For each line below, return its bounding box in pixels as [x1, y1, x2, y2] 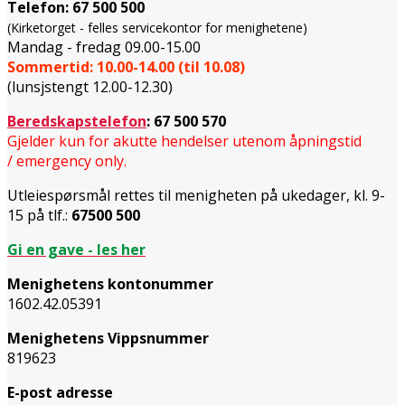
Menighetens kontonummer [7, 273, 213, 294]
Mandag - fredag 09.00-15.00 [7, 36, 201, 57]
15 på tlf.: [7, 204, 71, 225]
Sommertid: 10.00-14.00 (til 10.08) [7, 56, 245, 77]
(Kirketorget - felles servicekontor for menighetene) [7, 18, 307, 36]
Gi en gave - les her [7, 239, 146, 259]
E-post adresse [7, 381, 113, 402]
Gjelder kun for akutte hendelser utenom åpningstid [7, 130, 362, 151]
